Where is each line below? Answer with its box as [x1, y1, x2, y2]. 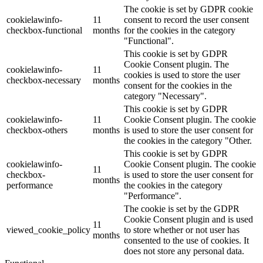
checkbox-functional [6, 25, 82, 35]
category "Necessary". [124, 90, 207, 101]
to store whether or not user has [124, 224, 240, 235]
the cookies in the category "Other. [124, 135, 252, 146]
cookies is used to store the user [124, 69, 240, 80]
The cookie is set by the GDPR [124, 203, 240, 214]
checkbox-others [6, 124, 68, 135]
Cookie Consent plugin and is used [124, 214, 253, 224]
